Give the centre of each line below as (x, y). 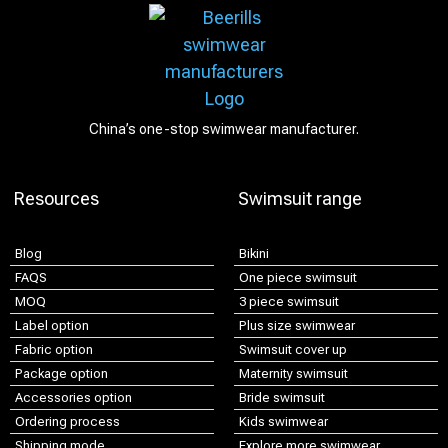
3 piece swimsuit (289, 301)
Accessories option (73, 397)
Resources (56, 198)
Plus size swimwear (297, 325)
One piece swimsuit (298, 277)
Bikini (254, 253)
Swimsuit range (300, 198)
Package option (61, 373)
